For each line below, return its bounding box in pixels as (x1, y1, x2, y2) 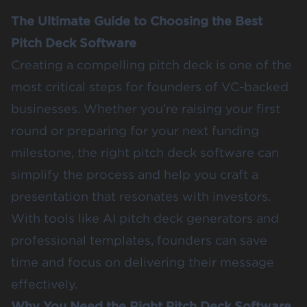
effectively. (11, 277, 77, 292)
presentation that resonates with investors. (11, 189, 271, 204)
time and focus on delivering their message (11, 255, 274, 270)
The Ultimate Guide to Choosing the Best (11, 14, 262, 29)
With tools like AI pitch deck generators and (11, 211, 279, 226)
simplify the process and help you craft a (11, 167, 258, 182)
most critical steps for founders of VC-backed (11, 79, 288, 95)
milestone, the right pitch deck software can (11, 145, 279, 160)
